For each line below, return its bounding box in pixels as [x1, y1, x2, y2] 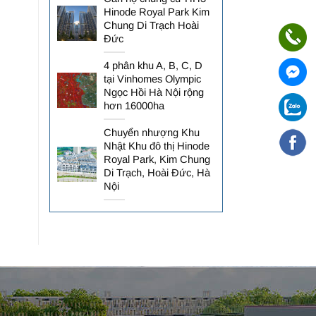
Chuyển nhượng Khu [103, 127, 200, 139]
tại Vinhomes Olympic [103, 73, 201, 85]
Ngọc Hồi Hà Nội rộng [103, 87, 204, 99]
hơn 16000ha [103, 100, 164, 112]
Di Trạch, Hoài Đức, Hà [103, 167, 210, 179]
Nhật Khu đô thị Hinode [103, 140, 209, 152]
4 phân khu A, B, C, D [103, 60, 202, 72]
